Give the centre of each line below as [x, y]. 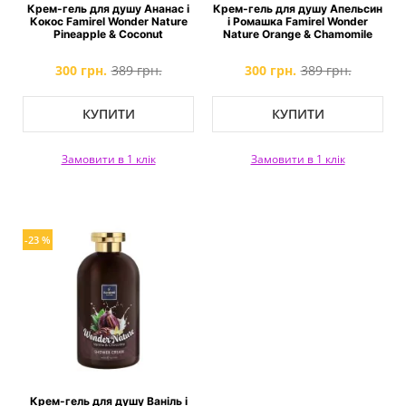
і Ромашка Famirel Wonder [298, 21]
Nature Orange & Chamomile [298, 34]
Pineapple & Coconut [108, 34]
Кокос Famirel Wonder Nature [108, 21]
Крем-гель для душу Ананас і [108, 9]
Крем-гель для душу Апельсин [298, 9]
